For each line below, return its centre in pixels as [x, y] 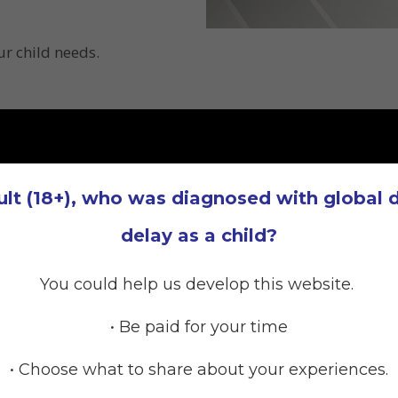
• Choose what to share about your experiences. [199, 370]
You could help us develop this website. [199, 284]
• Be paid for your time [199, 327]
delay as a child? [199, 235]
